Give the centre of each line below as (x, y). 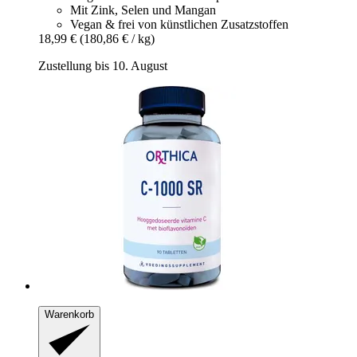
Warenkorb (69, 315)
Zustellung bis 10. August (103, 66)
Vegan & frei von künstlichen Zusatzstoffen (179, 25)
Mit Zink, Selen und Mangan (143, 10)
